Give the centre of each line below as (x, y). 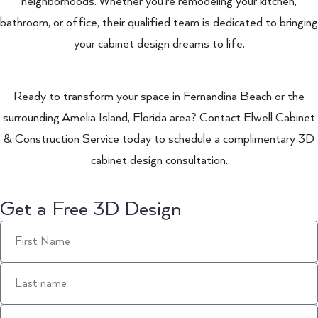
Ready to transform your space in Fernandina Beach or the (159, 96)
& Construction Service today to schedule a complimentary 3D (159, 139)
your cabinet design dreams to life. (159, 44)
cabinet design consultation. (159, 160)
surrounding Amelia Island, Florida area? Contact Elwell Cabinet (159, 117)
